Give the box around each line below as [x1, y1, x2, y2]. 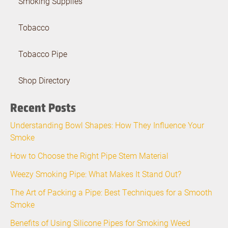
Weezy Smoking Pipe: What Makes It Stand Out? [10, 168, 181, 179]
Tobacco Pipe [18, 48, 67, 59]
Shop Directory [18, 75, 70, 85]
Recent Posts [10, 100, 76, 115]
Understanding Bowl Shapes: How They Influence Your [10, 120, 204, 130]
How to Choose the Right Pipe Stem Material [10, 150, 168, 161]
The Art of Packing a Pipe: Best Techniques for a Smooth [10, 187, 212, 197]
